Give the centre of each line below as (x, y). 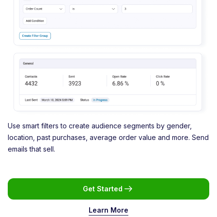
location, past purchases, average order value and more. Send (108, 137)
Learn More (108, 210)
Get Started (103, 188)
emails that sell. (31, 149)
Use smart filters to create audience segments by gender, (100, 125)
